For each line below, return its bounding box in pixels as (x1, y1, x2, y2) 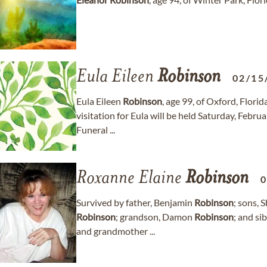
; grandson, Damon (116, 211, 194, 222)
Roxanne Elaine (76, 169, 185, 188)
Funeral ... (76, 124, 115, 135)
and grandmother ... (76, 225, 155, 237)
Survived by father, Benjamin (76, 197, 194, 208)
